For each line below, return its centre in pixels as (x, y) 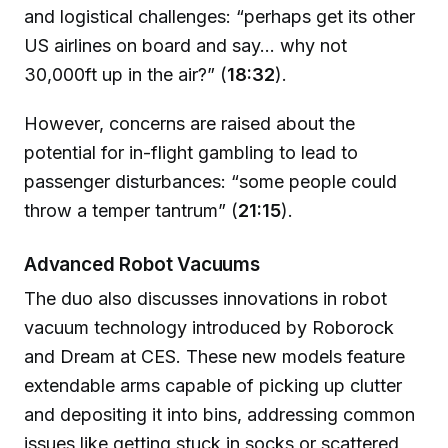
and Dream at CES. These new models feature (214, 357)
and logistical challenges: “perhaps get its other (219, 17)
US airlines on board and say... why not (185, 46)
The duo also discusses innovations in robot (205, 299)
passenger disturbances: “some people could (210, 182)
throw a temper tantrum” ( (131, 211)
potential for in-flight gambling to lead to (191, 153)
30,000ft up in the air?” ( (125, 75)
